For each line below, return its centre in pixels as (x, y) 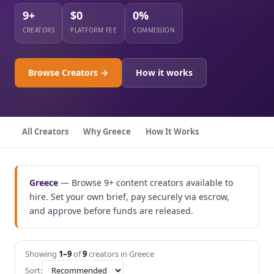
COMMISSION (154, 30)
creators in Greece (120, 254)
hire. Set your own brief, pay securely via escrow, (129, 197)
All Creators (45, 132)
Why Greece (107, 132)
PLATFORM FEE (94, 30)
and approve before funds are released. (111, 211)
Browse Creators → (68, 73)
